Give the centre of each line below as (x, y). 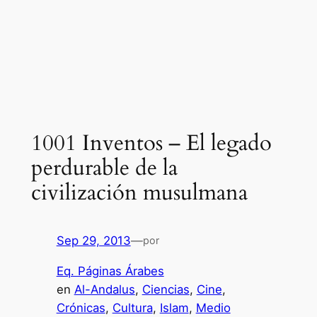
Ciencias (166, 289)
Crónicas (81, 307)
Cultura (132, 307)
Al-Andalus (104, 289)
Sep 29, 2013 (93, 241)
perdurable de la (104, 167)
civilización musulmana (139, 192)
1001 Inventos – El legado (151, 143)
